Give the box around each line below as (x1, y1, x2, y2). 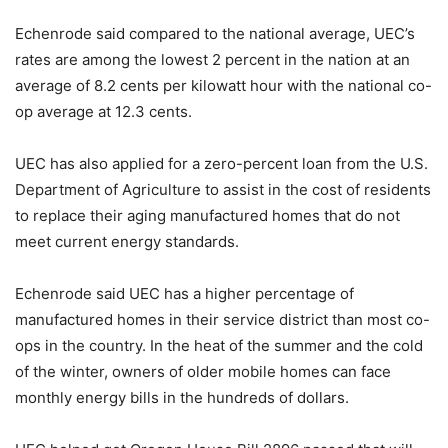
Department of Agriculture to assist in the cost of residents (15, 179, 431, 199)
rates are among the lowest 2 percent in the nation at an (15, 49, 410, 69)
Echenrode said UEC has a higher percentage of (15, 283, 354, 303)
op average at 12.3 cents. (15, 101, 192, 121)
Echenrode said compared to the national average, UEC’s (15, 23, 415, 43)
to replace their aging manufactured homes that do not (15, 205, 400, 225)
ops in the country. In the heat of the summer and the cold (15, 335, 423, 355)
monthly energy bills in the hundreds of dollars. (15, 387, 349, 407)
